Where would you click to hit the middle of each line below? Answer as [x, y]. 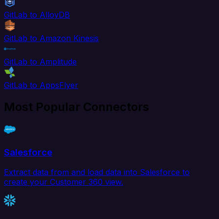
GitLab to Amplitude [40, 62]
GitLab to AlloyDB [37, 15]
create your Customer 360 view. [64, 182]
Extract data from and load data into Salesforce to [97, 172]
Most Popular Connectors [77, 107]
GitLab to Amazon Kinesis [51, 38]
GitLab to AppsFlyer [41, 85]
